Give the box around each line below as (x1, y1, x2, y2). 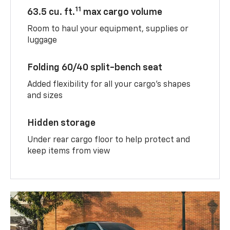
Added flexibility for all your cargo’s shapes (27, 80, 191, 89)
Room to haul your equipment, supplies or (27, 25, 189, 33)
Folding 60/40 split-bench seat (27, 63, 163, 72)
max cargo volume (81, 7, 163, 17)
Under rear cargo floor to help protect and (27, 136, 190, 144)
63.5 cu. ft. (27, 7, 75, 17)
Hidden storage (27, 118, 96, 128)
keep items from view (27, 147, 110, 156)
